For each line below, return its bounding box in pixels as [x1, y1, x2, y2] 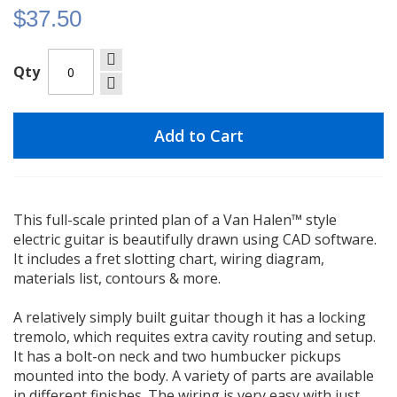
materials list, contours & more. [13, 269, 221, 289]
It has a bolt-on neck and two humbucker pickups [13, 346, 341, 367]
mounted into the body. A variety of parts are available [13, 366, 374, 386]
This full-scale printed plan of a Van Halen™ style [13, 210, 337, 230]
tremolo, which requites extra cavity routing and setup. [13, 327, 376, 347]
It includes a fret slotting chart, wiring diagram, [13, 249, 324, 269]
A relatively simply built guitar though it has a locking [13, 307, 366, 328]
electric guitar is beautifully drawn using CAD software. [13, 230, 377, 250]
